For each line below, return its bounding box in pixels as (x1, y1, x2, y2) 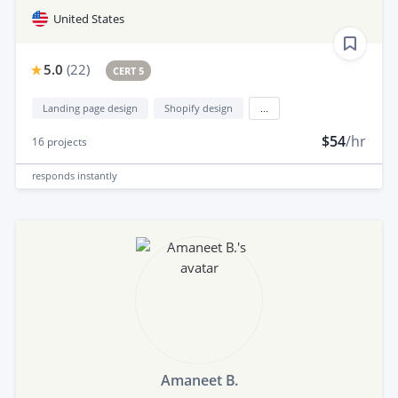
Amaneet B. (160, 370, 238, 390)
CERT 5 (113, 63, 145, 77)
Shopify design (164, 100, 233, 115)
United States (53, 10, 124, 27)
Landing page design (43, 100, 138, 115)
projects (44, 133, 87, 149)
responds (32, 169, 77, 183)
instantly (77, 169, 117, 183)
